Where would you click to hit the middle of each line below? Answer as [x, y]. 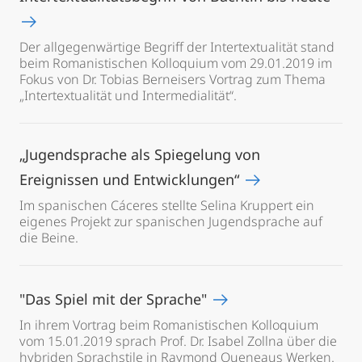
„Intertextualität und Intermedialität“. [128, 95]
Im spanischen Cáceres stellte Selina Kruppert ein [167, 205]
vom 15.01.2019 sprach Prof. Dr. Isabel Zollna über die [178, 341]
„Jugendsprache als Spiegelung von [140, 154]
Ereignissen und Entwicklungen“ [131, 179]
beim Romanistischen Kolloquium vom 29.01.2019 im [176, 63]
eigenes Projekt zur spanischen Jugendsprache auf [171, 221]
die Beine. [49, 238]
